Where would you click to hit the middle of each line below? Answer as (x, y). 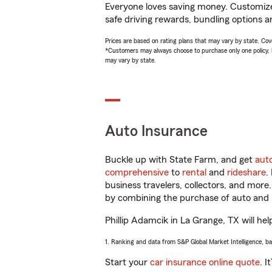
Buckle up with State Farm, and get (180, 160)
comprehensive (137, 172)
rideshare (246, 172)
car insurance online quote (205, 262)
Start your (127, 262)
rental (194, 172)
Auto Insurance (156, 131)
